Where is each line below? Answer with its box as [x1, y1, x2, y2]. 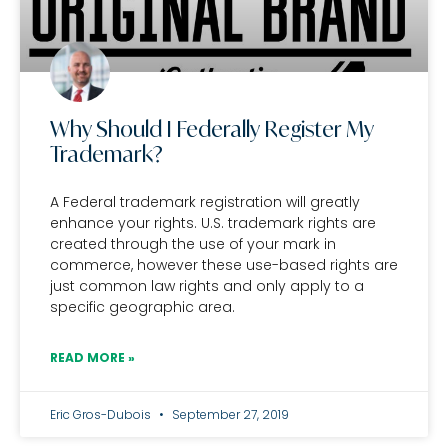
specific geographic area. [50, 297, 235, 317]
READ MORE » [50, 349, 135, 366]
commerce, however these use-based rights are [50, 255, 398, 275]
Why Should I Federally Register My [50, 116, 374, 142]
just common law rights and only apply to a [50, 276, 364, 296]
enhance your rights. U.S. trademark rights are [50, 213, 376, 233]
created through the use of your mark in [50, 234, 336, 254]
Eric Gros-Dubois [50, 406, 154, 423]
